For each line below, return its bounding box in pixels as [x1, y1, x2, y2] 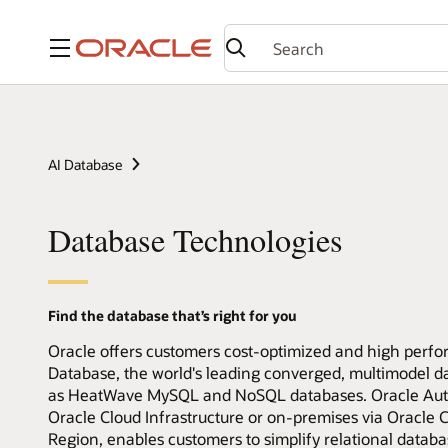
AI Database [48, 154, 122, 174]
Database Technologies [48, 217, 343, 261]
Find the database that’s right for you [48, 305, 297, 325]
